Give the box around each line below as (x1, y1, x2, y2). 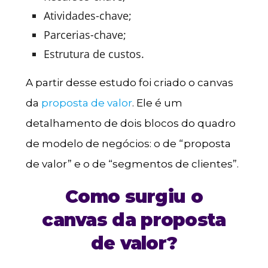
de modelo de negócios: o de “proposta (25, 138, 231, 150)
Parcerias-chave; (43, 28, 126, 42)
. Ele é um (132, 97, 182, 109)
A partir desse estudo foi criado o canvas (25, 77, 233, 89)
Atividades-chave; (43, 8, 132, 23)
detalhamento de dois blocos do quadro (25, 117, 236, 130)
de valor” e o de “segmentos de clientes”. (25, 158, 239, 170)
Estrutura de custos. (43, 47, 144, 62)
